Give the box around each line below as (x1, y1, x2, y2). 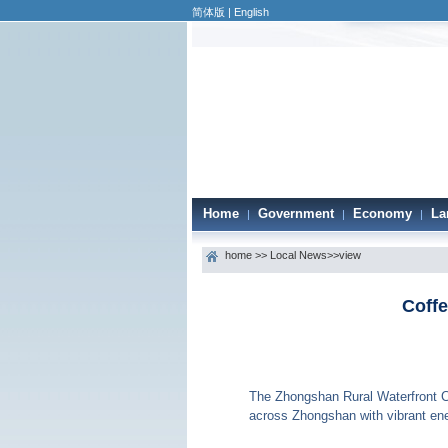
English (234, 6, 269, 18)
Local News (270, 249, 327, 262)
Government (258, 206, 334, 221)
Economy (353, 206, 412, 221)
